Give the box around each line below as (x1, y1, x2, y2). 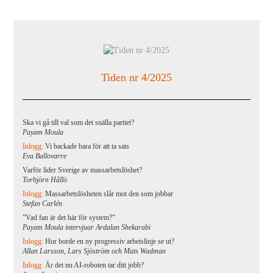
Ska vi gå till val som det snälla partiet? (23, 118, 135, 127)
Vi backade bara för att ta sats (45, 142, 130, 151)
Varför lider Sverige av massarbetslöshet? (23, 166, 143, 174)
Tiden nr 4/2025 (101, 71, 172, 83)
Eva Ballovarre (23, 152, 67, 160)
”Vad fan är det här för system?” (23, 213, 116, 222)
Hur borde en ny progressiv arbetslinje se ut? (45, 237, 175, 246)
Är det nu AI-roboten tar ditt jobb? (45, 261, 144, 269)
